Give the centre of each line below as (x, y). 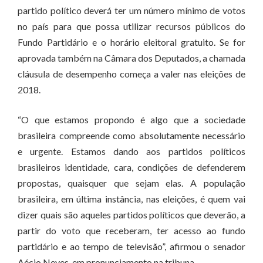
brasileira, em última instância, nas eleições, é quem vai (131, 199)
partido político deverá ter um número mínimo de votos (131, 10)
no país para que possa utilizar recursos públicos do (131, 26)
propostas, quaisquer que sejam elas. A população (131, 183)
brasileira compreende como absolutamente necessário (131, 135)
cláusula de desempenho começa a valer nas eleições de (131, 74)
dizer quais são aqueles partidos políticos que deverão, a (131, 215)
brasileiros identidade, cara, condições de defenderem (131, 167)
